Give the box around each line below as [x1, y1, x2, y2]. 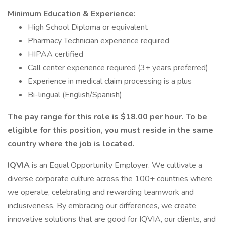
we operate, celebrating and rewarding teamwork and [8, 187, 194, 198]
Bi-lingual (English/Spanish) [28, 89, 122, 100]
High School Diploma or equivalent [28, 22, 148, 33]
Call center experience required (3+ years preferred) [28, 62, 208, 73]
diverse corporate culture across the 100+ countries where [8, 173, 212, 184]
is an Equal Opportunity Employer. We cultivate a [32, 160, 202, 171]
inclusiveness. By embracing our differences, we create [8, 200, 196, 211]
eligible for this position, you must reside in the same [8, 125, 213, 136]
